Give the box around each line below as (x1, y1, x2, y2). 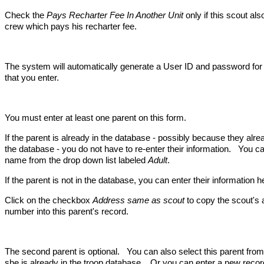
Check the (5, 10, 47, 20)
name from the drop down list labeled (5, 155, 148, 165)
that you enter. (5, 72, 59, 82)
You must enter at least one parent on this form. (5, 113, 186, 123)
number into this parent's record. (5, 206, 128, 216)
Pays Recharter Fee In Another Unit (47, 10, 183, 20)
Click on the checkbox (5, 195, 93, 205)
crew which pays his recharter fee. (5, 21, 137, 31)
